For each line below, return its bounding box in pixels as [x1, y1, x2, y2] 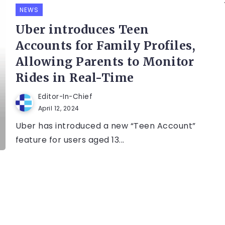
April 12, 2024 [38, 104, 79, 113]
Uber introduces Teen [15, 22, 149, 37]
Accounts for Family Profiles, [15, 38, 196, 53]
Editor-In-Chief [38, 92, 93, 102]
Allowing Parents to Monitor [15, 54, 194, 69]
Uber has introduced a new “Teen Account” [15, 120, 196, 132]
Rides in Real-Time [15, 70, 134, 85]
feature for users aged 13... [15, 134, 125, 146]
